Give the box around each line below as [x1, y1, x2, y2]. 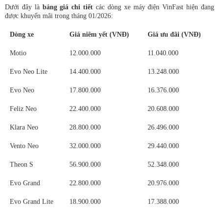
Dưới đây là [5, 3, 43, 11]
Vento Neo [10, 142, 39, 150]
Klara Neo [10, 124, 38, 131]
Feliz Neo [10, 105, 37, 112]
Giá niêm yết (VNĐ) [69, 31, 129, 38]
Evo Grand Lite [10, 198, 53, 205]
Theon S [10, 161, 33, 168]
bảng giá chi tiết [42, 3, 93, 11]
